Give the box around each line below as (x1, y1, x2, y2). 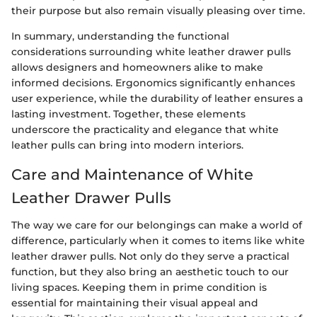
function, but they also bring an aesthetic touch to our (11, 265, 289, 278)
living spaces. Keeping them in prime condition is (11, 280, 267, 294)
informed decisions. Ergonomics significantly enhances (11, 76, 295, 90)
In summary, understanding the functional (11, 30, 229, 43)
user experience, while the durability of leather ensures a (11, 92, 303, 105)
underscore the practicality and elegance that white (11, 123, 279, 137)
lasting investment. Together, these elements (11, 108, 246, 121)
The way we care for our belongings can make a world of (11, 218, 302, 231)
